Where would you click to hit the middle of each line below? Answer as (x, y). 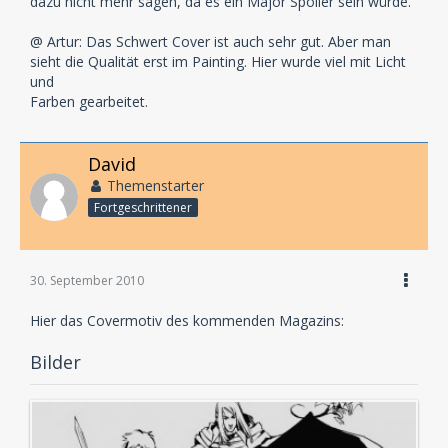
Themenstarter (155, 186)
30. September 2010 (87, 280)
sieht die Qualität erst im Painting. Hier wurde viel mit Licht (218, 62)
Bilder (55, 362)
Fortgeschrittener (143, 207)
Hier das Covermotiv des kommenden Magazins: (187, 320)
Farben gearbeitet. (89, 102)
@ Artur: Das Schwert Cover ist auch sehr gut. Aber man (210, 42)
